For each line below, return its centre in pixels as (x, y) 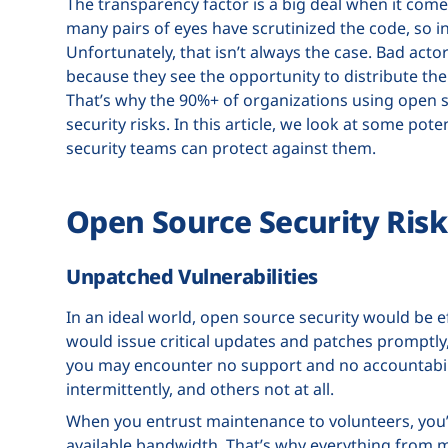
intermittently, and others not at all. (200, 388)
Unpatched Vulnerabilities (192, 276)
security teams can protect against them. (221, 147)
